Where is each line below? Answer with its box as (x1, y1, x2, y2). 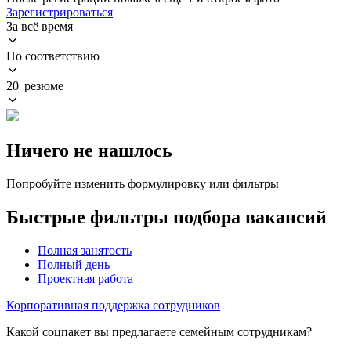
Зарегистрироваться (6, 5, 113, 19)
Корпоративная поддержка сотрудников (6, 298, 220, 312)
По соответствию (6, 49, 100, 63)
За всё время (6, 19, 73, 33)
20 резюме (6, 78, 63, 92)
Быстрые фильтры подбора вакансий (6, 206, 327, 227)
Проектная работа (38, 271, 133, 285)
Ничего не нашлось (6, 139, 172, 161)
